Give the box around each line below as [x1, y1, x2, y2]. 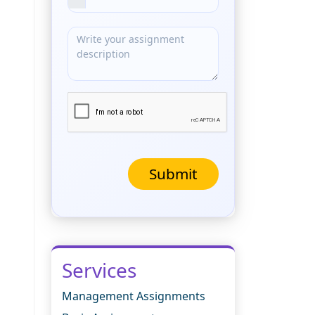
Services [62, 256, 136, 283]
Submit [149, 163, 198, 184]
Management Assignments [62, 288, 205, 304]
